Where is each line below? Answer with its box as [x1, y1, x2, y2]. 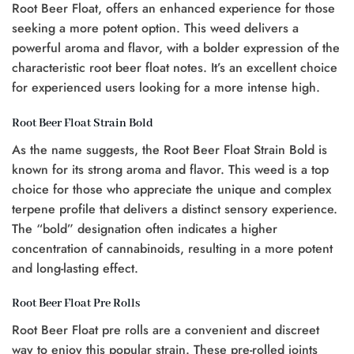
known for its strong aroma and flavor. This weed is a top [12, 160, 329, 179]
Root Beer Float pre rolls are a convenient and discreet [12, 321, 319, 340]
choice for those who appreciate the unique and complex [12, 179, 331, 198]
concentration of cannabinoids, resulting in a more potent [12, 239, 333, 258]
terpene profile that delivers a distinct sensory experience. [12, 199, 337, 218]
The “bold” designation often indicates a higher [12, 219, 277, 238]
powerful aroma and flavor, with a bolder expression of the [12, 38, 340, 57]
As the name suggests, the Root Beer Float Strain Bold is [12, 140, 327, 159]
